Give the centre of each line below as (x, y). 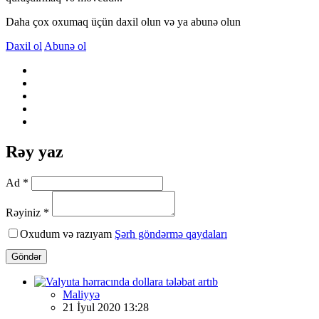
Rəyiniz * (27, 212)
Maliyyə (81, 294)
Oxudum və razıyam (67, 234)
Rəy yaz (35, 151)
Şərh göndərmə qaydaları (171, 234)
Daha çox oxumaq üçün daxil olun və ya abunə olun (123, 21)
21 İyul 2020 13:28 (106, 307)
